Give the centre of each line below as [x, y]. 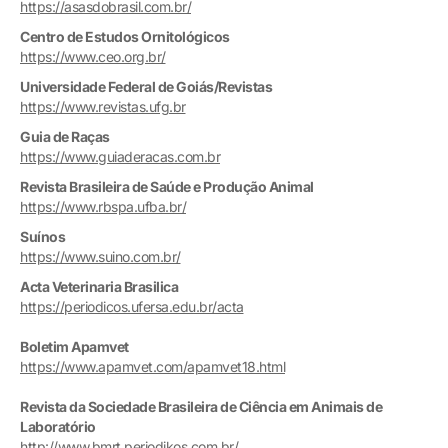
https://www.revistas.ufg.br [103, 106]
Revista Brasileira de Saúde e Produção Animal [167, 186]
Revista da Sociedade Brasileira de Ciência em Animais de [201, 406]
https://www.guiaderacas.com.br [120, 156]
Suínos [42, 236]
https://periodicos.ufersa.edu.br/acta [132, 306]
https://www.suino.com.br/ [100, 256]
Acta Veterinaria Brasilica [100, 286]
